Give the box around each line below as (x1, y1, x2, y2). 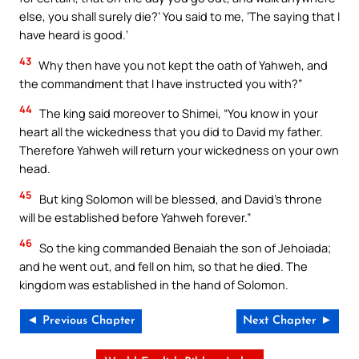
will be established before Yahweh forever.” (19, 209, 251, 226)
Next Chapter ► (243, 315, 333, 328)
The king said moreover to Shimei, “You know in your (37, 105, 318, 122)
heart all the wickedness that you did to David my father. (19, 123, 323, 140)
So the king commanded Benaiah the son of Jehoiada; (37, 239, 331, 256)
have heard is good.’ (19, 26, 128, 43)
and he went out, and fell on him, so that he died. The (19, 257, 308, 274)
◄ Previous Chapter (26, 315, 135, 328)
